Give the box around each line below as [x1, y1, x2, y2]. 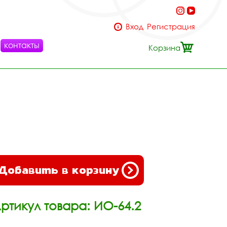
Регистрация [147, 22, 195, 31]
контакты [4, 40, 40, 50]
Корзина [148, 43, 180, 52]
